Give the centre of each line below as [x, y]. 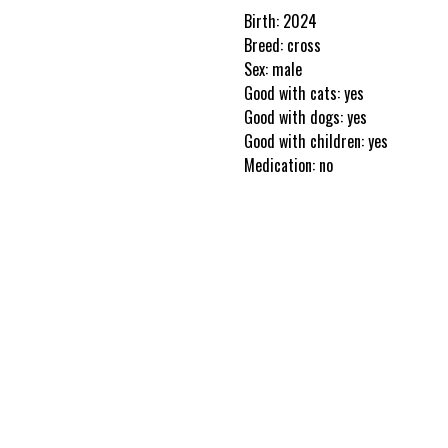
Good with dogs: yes [305, 117]
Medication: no [288, 165]
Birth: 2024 [280, 21]
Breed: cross [282, 45]
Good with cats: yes [304, 93]
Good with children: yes [316, 141]
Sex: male [273, 69]
